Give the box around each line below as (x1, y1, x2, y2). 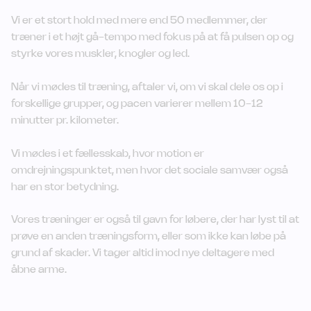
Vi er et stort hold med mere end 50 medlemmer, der (11, 16, 267, 26)
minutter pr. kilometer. (11, 116, 121, 126)
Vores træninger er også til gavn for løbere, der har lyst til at (11, 215, 299, 225)
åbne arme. (11, 264, 67, 275)
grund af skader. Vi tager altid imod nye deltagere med (11, 248, 274, 258)
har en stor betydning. (11, 183, 121, 192)
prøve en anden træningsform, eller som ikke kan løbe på (11, 231, 286, 242)
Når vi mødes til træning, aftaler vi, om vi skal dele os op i (11, 83, 283, 92)
